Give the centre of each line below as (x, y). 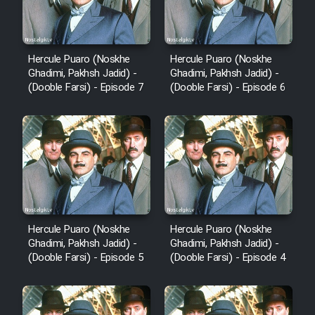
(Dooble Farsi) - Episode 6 (227, 88)
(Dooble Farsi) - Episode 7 (85, 88)
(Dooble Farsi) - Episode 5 (85, 258)
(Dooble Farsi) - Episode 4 (227, 258)
